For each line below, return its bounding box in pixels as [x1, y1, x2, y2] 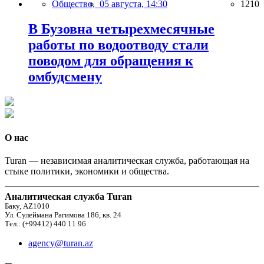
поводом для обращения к [28, 52, 193, 68]
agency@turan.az [28, 238, 93, 249]
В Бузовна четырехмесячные [28, 21, 214, 37]
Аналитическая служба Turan [5, 192, 132, 202]
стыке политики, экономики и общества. [5, 166, 169, 177]
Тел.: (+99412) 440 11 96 [5, 220, 86, 229]
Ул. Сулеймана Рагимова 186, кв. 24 [5, 211, 121, 220]
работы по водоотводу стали [28, 37, 209, 52]
